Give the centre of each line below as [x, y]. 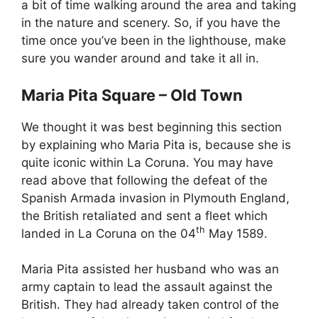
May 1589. [236, 233]
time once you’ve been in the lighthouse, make [154, 41]
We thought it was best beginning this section [152, 127]
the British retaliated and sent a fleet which [144, 215]
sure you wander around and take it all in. [140, 59]
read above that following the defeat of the [144, 180]
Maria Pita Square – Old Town [132, 95]
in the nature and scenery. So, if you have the [151, 23]
